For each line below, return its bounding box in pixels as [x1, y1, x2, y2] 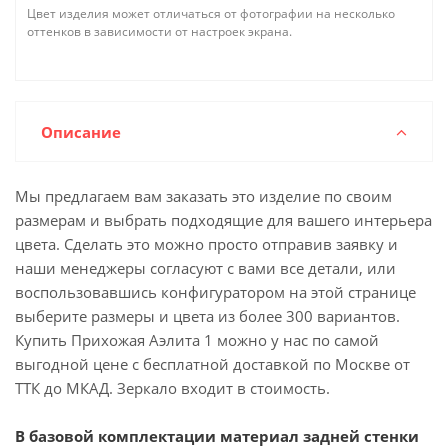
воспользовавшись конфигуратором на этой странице [15, 282, 416, 302]
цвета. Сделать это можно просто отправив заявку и [15, 234, 398, 254]
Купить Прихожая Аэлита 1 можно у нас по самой [15, 330, 379, 350]
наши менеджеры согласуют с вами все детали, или [15, 258, 396, 278]
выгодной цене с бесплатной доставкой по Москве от [15, 354, 410, 374]
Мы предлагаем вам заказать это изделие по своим [15, 186, 392, 206]
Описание [41, 122, 121, 142]
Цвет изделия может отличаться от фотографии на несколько [27, 5, 395, 22]
